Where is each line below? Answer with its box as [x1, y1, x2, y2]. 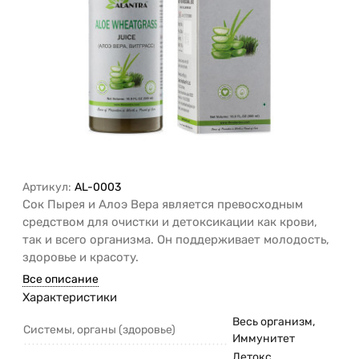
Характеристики [22, 290, 117, 305]
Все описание [22, 272, 99, 287]
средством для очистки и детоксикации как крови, [22, 215, 317, 230]
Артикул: [22, 180, 71, 195]
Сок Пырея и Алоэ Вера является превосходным [22, 197, 303, 212]
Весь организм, [232, 315, 315, 329]
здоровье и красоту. [22, 250, 139, 265]
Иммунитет [232, 332, 295, 346]
